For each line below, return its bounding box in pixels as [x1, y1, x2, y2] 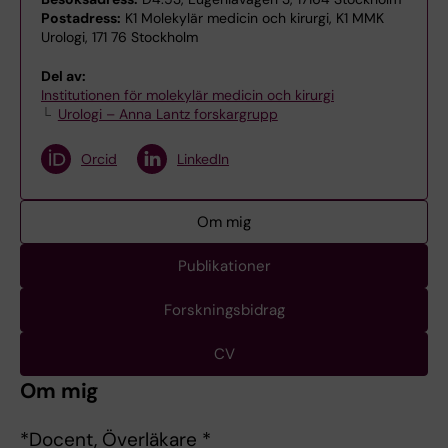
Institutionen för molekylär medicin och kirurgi [41, 86, 334, 104]
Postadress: [41, 9, 121, 27]
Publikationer [177, 256, 271, 276]
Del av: [41, 67, 86, 85]
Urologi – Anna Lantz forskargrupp [57, 105, 278, 123]
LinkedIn [177, 149, 229, 168]
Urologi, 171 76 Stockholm [41, 28, 198, 46]
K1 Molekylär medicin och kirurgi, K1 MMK [121, 9, 384, 27]
